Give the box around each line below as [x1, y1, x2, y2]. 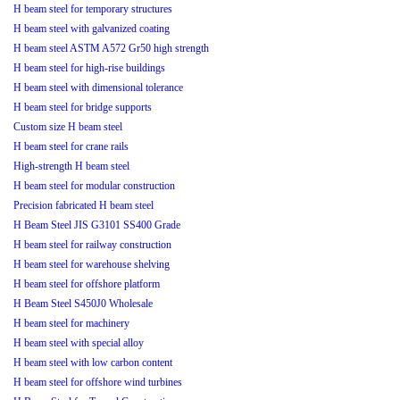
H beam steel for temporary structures [13, 3, 172, 16]
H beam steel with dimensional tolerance [13, 81, 183, 95]
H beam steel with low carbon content [13, 356, 172, 370]
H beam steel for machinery [13, 317, 129, 330]
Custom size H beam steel [13, 121, 122, 134]
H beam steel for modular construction [13, 179, 175, 193]
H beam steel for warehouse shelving [13, 258, 170, 271]
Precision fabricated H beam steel [13, 199, 154, 212]
